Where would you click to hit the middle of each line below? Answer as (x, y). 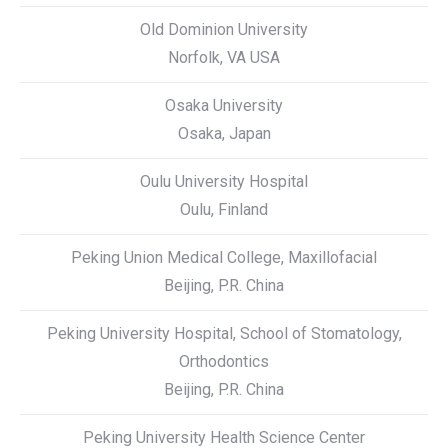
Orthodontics (224, 361)
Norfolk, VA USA (224, 57)
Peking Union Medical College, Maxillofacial (224, 257)
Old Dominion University (224, 29)
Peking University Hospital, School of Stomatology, (224, 333)
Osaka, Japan (224, 133)
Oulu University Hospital (224, 181)
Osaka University (224, 105)
